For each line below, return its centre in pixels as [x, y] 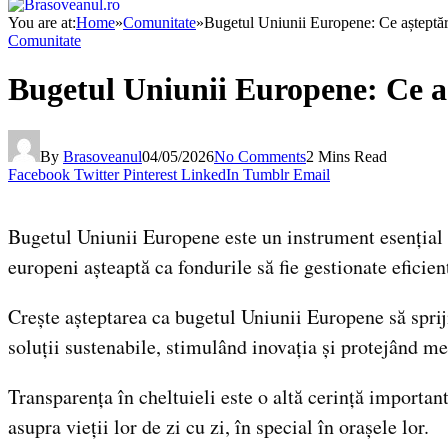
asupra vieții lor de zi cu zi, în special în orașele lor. [218, 426]
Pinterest [150, 174]
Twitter [96, 174]
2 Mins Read [346, 156]
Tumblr [266, 174]
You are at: [42, 22]
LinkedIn [210, 174]
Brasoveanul [102, 156]
